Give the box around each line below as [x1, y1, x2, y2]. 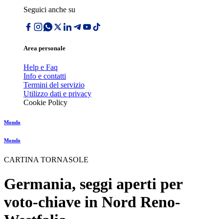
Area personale [23, 44, 66, 52]
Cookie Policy [23, 98, 67, 107]
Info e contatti [23, 72, 66, 81]
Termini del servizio [23, 81, 85, 89]
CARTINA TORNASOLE [4, 155, 88, 164]
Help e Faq [23, 63, 58, 72]
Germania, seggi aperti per [4, 175, 182, 193]
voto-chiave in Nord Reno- [4, 193, 180, 211]
